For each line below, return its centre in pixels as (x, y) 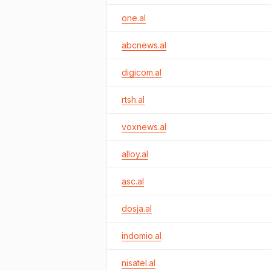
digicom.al (142, 72)
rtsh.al (133, 100)
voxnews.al (144, 127)
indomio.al (142, 236)
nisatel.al (139, 263)
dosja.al (137, 208)
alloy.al (135, 154)
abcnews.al (144, 45)
